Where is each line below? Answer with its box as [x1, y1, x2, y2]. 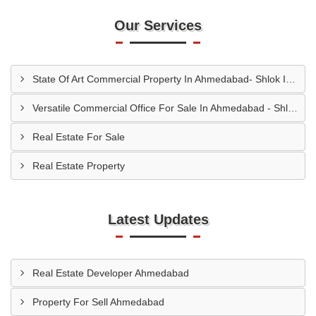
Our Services [114, 18, 202, 33]
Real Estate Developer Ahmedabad [32, 267, 189, 279]
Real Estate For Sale [32, 131, 125, 142]
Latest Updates [107, 212, 209, 227]
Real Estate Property [32, 160, 125, 171]
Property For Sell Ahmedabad [32, 296, 164, 308]
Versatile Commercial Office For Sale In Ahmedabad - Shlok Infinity [288, 102, 298, 114]
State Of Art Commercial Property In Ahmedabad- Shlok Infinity [286, 73, 296, 85]
